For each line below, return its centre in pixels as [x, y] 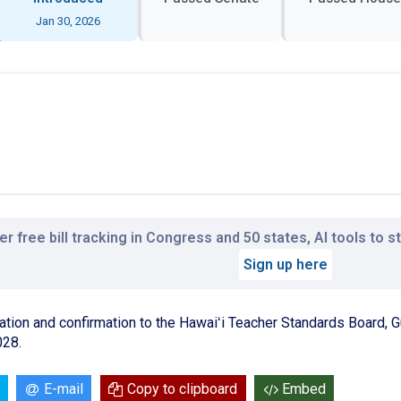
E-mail [63, 389]
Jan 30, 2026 [68, 21]
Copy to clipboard [183, 389]
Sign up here [286, 264]
